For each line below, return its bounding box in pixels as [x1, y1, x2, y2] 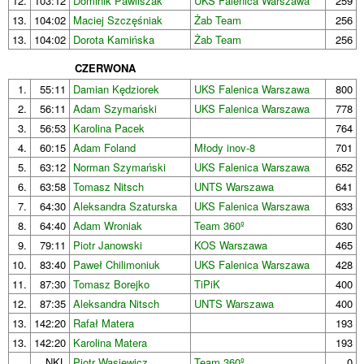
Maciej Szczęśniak [73, 12, 162, 28]
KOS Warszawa [194, 237, 267, 253]
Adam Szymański [73, 101, 157, 117]
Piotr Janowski [73, 237, 142, 253]
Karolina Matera [73, 335, 147, 351]
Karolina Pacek [73, 120, 145, 136]
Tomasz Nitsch [73, 179, 144, 195]
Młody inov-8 [194, 140, 255, 156]
